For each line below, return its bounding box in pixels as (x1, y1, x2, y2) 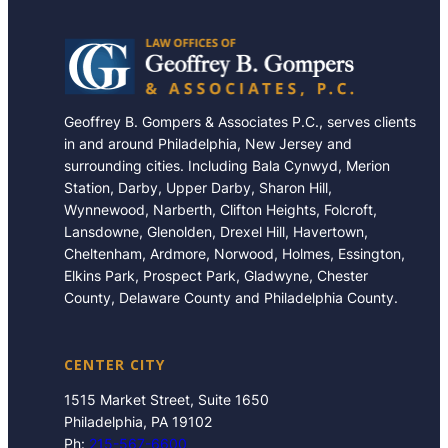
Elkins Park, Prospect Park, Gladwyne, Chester (64, 266, 368, 284)
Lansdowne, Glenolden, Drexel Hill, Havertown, (64, 222, 368, 240)
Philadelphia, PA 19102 (64, 412, 212, 430)
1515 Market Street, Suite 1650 (64, 390, 269, 408)
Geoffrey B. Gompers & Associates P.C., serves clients (64, 112, 416, 130)
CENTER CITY (64, 354, 165, 374)
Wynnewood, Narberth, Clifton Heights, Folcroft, (64, 200, 377, 218)
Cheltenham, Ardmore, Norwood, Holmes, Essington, (64, 244, 405, 262)
